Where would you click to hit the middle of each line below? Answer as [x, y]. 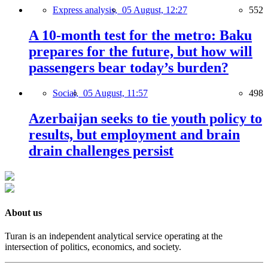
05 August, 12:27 [155, 10]
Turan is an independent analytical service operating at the [114, 236]
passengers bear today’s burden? [129, 68]
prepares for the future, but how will [141, 51]
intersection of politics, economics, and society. [93, 247]
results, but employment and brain [134, 134]
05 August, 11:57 [115, 93]
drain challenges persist [101, 150]
